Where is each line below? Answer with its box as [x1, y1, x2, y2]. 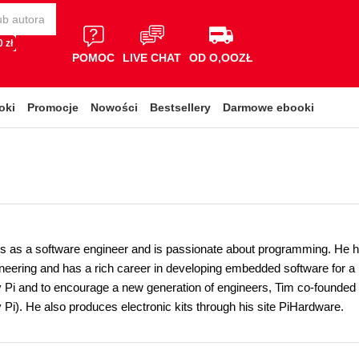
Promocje [27, 101, 79, 114]
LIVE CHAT [123, 50, 181, 64]
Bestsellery [150, 101, 211, 114]
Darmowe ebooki [223, 101, 314, 114]
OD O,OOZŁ [189, 50, 253, 64]
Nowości [91, 101, 138, 114]
